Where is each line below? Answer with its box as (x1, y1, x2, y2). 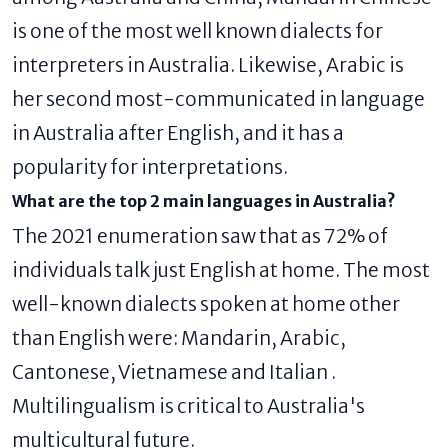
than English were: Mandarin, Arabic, (12, 326, 346, 351)
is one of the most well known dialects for (12, 19, 383, 44)
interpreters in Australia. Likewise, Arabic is (12, 53, 404, 78)
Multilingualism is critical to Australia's (12, 394, 365, 419)
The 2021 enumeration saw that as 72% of (12, 224, 388, 249)
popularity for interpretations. (12, 155, 288, 180)
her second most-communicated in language (12, 87, 425, 112)
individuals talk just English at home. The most (12, 258, 430, 283)
